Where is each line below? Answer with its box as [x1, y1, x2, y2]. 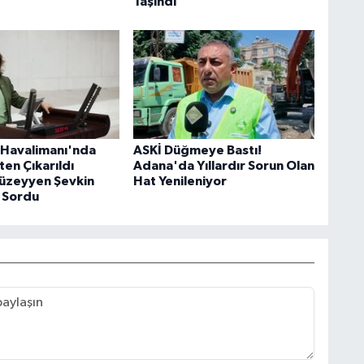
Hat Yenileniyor [132, 174, 227, 188]
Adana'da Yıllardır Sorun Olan [132, 158, 314, 172]
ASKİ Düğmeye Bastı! [132, 143, 262, 157]
